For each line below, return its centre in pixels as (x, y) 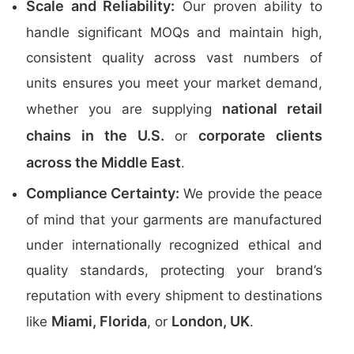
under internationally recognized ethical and (174, 245)
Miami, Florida (99, 321)
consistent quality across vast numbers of (174, 58)
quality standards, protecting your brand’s (174, 270)
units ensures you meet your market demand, (174, 83)
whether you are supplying (124, 109)
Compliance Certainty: (103, 193)
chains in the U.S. (95, 136)
